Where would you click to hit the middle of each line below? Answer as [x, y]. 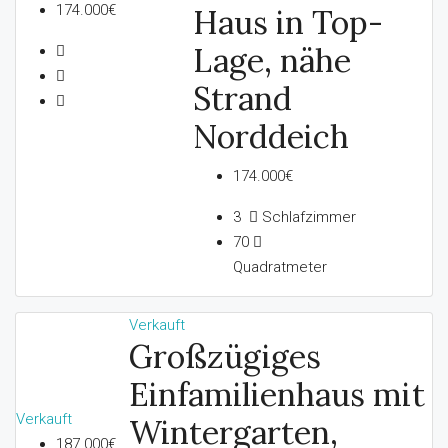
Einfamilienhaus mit [277, 394]
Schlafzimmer [307, 216]
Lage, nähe [272, 60]
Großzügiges [225, 356]
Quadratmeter [280, 266]
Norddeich [271, 136]
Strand [243, 98]
